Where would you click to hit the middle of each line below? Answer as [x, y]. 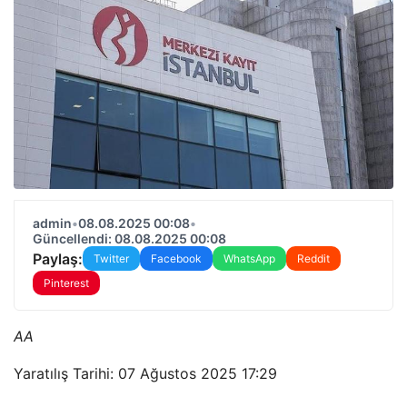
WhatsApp [249, 258]
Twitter [111, 258]
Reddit [313, 258]
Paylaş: [58, 258]
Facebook [176, 258]
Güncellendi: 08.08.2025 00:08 [129, 238]
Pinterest [66, 283]
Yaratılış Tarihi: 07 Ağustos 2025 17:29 [145, 373]
